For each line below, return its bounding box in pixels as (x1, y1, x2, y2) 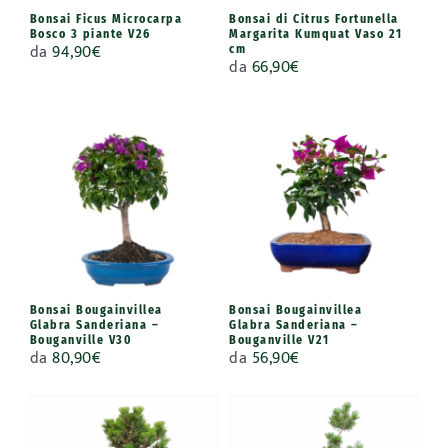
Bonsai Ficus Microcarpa (29, 11, 183, 26)
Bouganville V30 (29, 332, 133, 347)
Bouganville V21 (229, 332, 330, 347)
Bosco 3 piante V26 (29, 26, 151, 41)
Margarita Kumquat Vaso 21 (229, 26, 403, 41)
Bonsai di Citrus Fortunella (229, 11, 399, 26)
